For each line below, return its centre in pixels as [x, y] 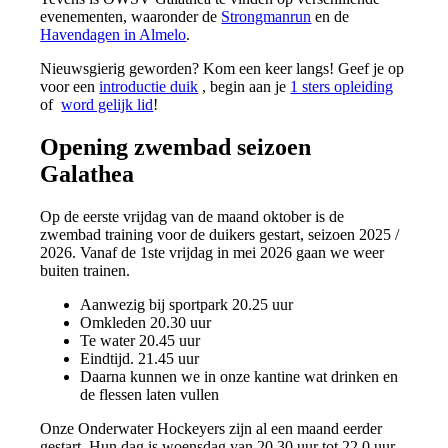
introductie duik [149, 86]
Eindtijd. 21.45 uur [140, 358]
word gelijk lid [107, 104]
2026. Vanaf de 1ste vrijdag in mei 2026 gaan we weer [212, 252]
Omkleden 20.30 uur [146, 322]
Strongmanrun [266, 16]
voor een [70, 86]
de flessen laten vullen [150, 394]
